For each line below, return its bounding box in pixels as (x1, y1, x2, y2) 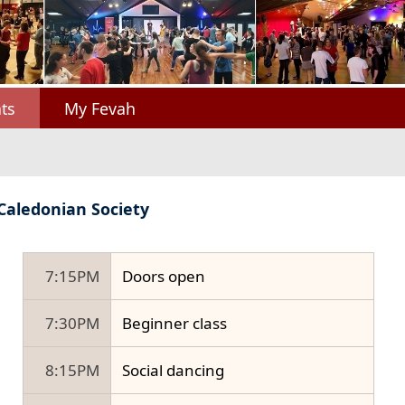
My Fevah (64, 97, 137, 119)
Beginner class (122, 312, 228, 334)
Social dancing (122, 359, 225, 381)
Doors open (122, 265, 206, 287)
